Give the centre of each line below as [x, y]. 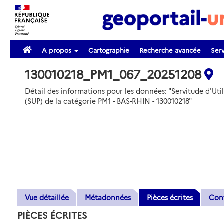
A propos [58, 50]
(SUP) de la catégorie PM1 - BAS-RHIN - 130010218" [108, 101]
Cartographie [109, 50]
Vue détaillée [47, 198]
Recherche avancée [170, 50]
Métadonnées [108, 198]
